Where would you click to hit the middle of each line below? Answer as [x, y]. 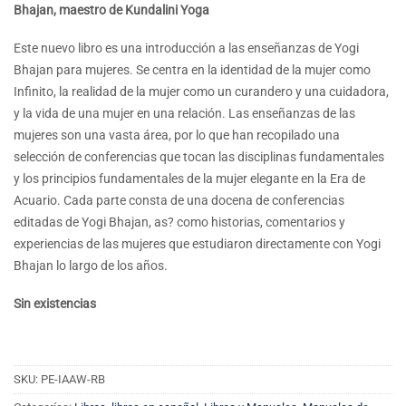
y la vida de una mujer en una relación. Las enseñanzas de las [184, 113]
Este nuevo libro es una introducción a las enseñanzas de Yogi [186, 48]
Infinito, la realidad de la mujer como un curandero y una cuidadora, [201, 92]
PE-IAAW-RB [73, 380]
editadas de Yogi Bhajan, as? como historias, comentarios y [179, 222]
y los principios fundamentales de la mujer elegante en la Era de [189, 179]
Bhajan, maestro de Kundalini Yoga [111, 10]
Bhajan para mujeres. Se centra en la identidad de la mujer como [192, 70]
